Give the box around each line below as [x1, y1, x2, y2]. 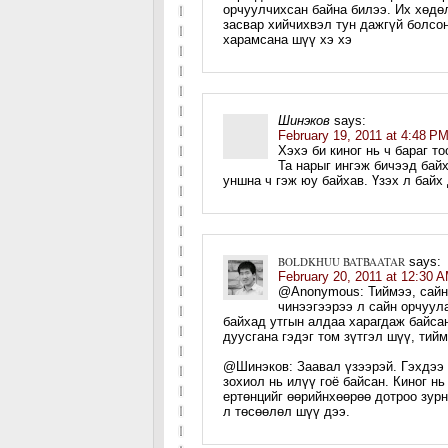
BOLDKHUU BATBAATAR [278, 254, 405, 269]
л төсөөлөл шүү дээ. [223, 404, 350, 419]
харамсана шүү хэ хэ [223, 32, 352, 47]
